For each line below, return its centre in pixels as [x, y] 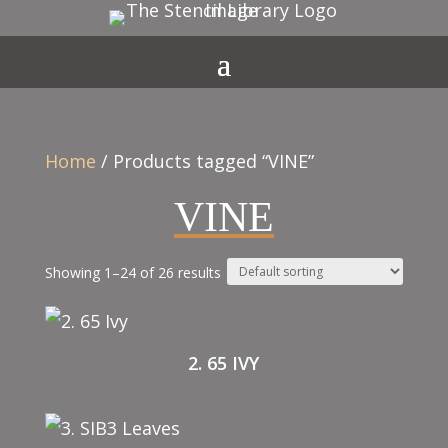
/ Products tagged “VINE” [204, 161]
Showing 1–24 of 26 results [132, 272]
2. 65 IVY [224, 363]
